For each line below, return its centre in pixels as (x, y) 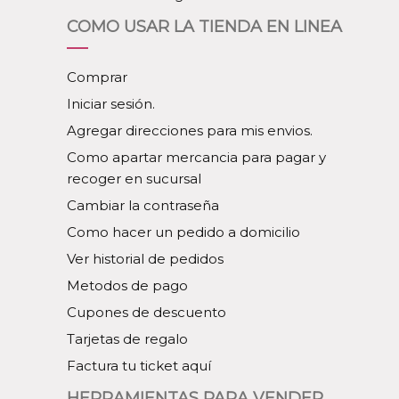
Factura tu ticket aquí (139, 366)
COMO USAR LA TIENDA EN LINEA (204, 27)
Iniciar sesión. (111, 104)
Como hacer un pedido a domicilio (183, 232)
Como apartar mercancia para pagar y (196, 157)
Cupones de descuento (147, 312)
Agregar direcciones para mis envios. (190, 130)
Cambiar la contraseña (143, 205)
